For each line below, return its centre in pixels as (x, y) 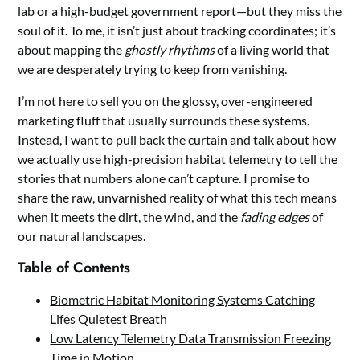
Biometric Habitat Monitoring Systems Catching (183, 300)
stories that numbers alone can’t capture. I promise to (164, 178)
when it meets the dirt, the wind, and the (129, 217)
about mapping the (72, 50)
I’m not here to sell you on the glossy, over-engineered (166, 101)
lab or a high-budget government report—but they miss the (180, 11)
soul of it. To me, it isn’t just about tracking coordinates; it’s (177, 31)
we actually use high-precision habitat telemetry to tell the (178, 159)
